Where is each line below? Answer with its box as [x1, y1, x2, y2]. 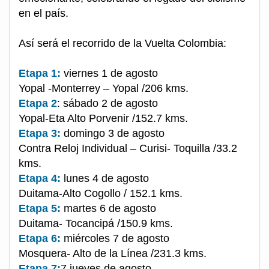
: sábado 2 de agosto [57, 97, 158, 110]
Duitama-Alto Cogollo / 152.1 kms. [19, 187, 183, 200]
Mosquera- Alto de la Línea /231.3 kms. [19, 247, 207, 260]
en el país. [19, 7, 68, 20]
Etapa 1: [19, 67, 61, 80]
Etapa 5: [19, 202, 61, 215]
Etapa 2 [19, 97, 57, 110]
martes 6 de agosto [61, 202, 156, 215]
